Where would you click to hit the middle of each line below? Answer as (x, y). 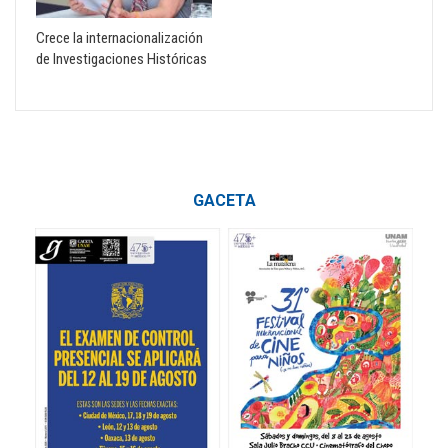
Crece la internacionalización (119, 38)
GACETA (224, 201)
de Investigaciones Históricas (121, 59)
